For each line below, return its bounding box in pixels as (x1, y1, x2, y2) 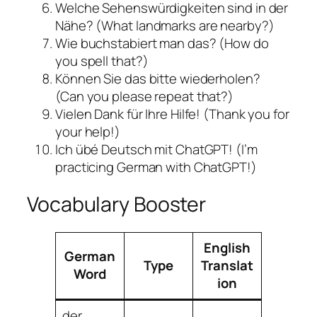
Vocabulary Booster (27, 190, 207, 218)
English (204, 238, 250, 258)
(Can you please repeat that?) (55, 87, 234, 106)
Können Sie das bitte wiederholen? (55, 69, 260, 88)
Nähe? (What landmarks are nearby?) (55, 16, 275, 35)
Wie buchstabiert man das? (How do (55, 34, 269, 53)
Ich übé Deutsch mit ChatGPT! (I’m (55, 140, 258, 159)
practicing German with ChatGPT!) (55, 158, 257, 177)
